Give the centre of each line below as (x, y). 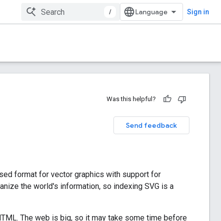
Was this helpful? (131, 99)
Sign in (198, 12)
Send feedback (151, 125)
